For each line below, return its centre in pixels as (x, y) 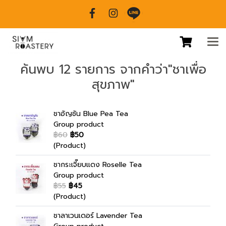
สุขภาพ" (113, 85)
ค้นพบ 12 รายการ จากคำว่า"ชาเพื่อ (113, 70)
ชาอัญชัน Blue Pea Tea (91, 114)
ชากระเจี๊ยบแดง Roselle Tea (98, 165)
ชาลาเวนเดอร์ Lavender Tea (98, 216)
